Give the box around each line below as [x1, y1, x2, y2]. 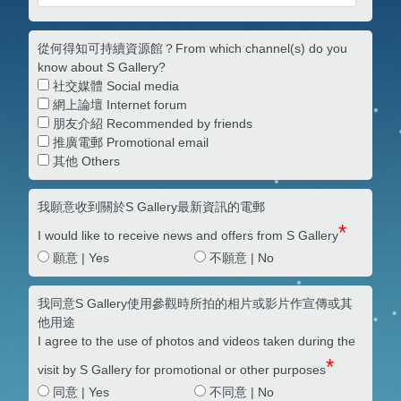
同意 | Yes [49, 384, 110, 399]
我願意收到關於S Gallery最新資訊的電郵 [38, 199, 266, 214]
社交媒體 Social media [49, 78, 180, 93]
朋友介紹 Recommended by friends [49, 115, 253, 131]
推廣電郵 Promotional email [49, 134, 209, 149]
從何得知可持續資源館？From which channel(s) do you [38, 40, 348, 55]
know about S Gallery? [38, 59, 166, 74]
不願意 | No [205, 250, 274, 265]
